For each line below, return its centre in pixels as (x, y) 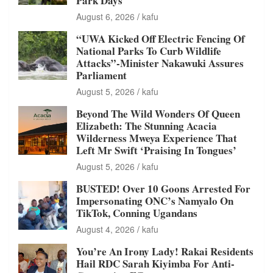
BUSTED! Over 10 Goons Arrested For (163, 188)
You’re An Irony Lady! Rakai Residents (165, 251)
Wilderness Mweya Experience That (157, 138)
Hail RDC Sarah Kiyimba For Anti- (155, 263)
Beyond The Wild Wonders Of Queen (158, 113)
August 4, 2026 (105, 229)
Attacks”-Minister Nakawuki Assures (160, 63)
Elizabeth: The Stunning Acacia (147, 126)
